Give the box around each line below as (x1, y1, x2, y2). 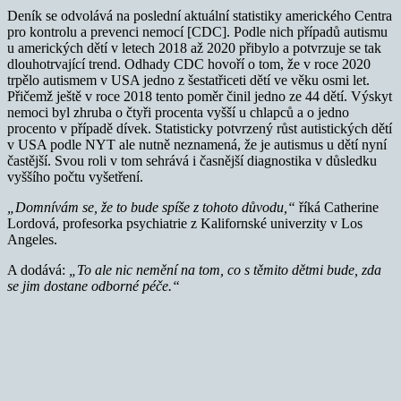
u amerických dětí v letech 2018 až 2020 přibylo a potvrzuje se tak (7, 39, 381, 55)
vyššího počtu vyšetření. (7, 168, 143, 184)
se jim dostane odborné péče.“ (7, 277, 180, 294)
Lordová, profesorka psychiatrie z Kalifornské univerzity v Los (7, 215, 363, 231)
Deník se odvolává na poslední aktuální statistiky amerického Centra (7, 7, 392, 23)
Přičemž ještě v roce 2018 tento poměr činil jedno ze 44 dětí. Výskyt (7, 88, 392, 104)
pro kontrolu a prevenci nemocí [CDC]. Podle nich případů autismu (7, 23, 388, 39)
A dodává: (7, 261, 69, 277)
